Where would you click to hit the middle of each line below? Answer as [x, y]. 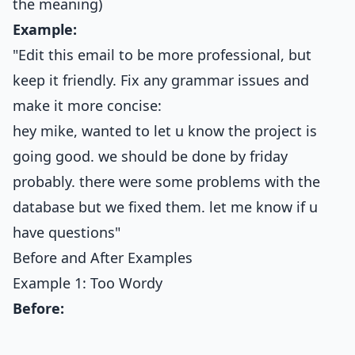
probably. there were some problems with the [166, 181]
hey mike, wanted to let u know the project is [165, 131]
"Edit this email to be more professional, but [162, 55]
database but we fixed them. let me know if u [165, 207]
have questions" [67, 232]
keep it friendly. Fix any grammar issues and [161, 80]
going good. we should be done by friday [150, 156]
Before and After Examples [103, 258]
